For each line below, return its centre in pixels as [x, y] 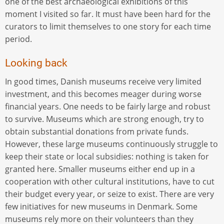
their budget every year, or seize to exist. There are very [109, 194]
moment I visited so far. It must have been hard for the [108, 14]
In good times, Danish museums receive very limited [103, 82]
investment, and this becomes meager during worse [103, 94]
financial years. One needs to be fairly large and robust [108, 107]
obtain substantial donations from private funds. [97, 132]
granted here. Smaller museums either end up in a [100, 169]
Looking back [36, 63]
